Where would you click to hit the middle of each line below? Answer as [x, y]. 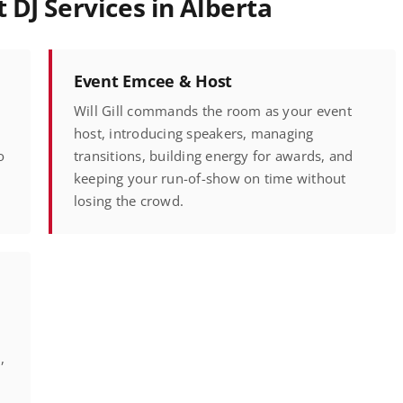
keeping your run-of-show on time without [210, 179]
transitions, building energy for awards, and [214, 156]
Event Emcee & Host [153, 81]
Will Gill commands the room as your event [213, 111]
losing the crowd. [129, 201]
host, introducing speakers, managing [194, 134]
